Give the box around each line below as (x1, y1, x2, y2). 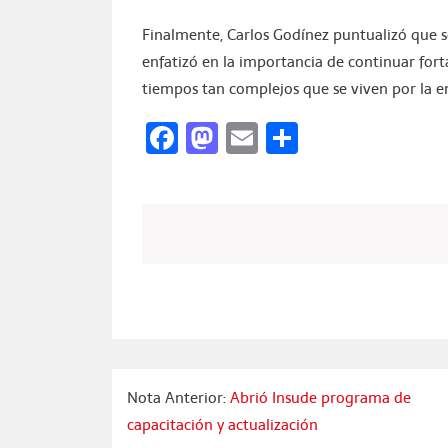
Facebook (178, 112, 317, 163)
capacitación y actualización (127, 412, 319, 436)
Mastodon (218, 112, 365, 163)
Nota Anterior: (127, 385, 227, 409)
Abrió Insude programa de (226, 385, 412, 409)
